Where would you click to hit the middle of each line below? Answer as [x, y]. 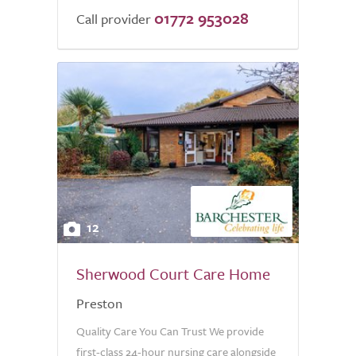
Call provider [114, 19]
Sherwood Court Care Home [173, 274]
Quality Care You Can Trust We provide [170, 331]
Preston [99, 303]
